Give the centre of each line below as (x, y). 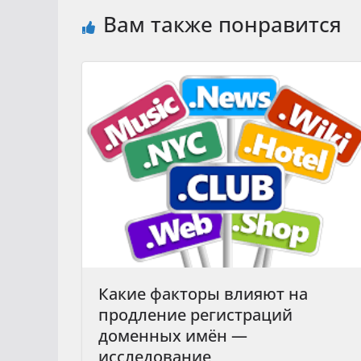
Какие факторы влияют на (203, 294)
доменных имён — (173, 336)
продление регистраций (195, 315)
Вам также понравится (222, 24)
